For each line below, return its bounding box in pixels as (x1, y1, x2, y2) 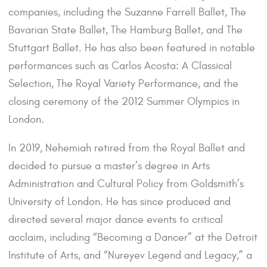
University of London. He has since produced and (8, 195, 231, 209)
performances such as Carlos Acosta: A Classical (8, 60, 232, 73)
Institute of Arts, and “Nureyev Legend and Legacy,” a (8, 249, 252, 262)
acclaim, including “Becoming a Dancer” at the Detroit (8, 231, 257, 244)
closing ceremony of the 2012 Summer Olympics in (8, 95, 240, 108)
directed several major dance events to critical (8, 213, 223, 226)
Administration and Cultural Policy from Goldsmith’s (8, 178, 244, 191)
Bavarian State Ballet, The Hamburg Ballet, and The (8, 24, 243, 37)
